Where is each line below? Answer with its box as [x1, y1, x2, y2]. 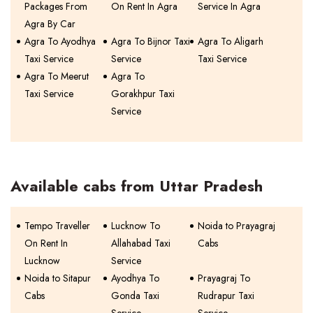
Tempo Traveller [24, 218, 90, 233]
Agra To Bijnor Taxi [111, 34, 191, 48]
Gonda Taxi [111, 288, 160, 303]
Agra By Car [24, 16, 75, 31]
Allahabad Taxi [111, 235, 171, 250]
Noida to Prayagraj [198, 218, 276, 233]
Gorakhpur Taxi [111, 86, 175, 101]
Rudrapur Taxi [198, 288, 255, 303]
